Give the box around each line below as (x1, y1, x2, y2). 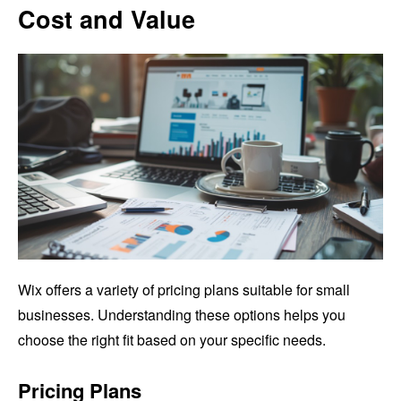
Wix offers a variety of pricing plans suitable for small (18, 279, 350, 301)
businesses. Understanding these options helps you (18, 304, 346, 326)
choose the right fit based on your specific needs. (18, 329, 326, 351)
